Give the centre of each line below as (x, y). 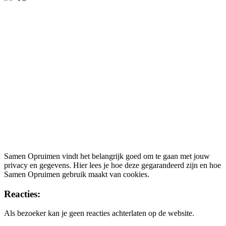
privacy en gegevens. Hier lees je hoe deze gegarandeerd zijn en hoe (112, 165)
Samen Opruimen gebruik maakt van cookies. (77, 174)
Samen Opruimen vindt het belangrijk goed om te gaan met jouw (107, 156)
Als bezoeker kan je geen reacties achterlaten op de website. (99, 213)
